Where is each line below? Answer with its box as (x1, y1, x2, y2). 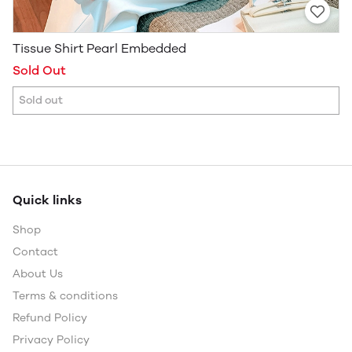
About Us (13, 267, 63, 281)
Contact (13, 245, 58, 259)
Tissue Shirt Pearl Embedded (13, 41, 186, 57)
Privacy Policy (13, 333, 90, 347)
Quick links (13, 192, 82, 208)
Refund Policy (13, 311, 87, 325)
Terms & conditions (13, 289, 118, 303)
